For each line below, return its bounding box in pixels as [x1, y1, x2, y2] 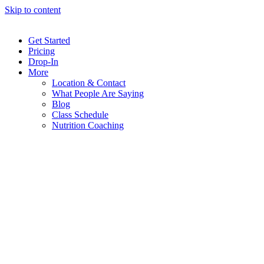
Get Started [28, 35, 70, 45]
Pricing [28, 46, 55, 56]
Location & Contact [52, 78, 126, 88]
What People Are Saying [52, 88, 144, 98]
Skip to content [5, 5, 61, 15]
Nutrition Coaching [52, 120, 124, 130]
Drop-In [28, 57, 58, 67]
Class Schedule [52, 110, 108, 120]
